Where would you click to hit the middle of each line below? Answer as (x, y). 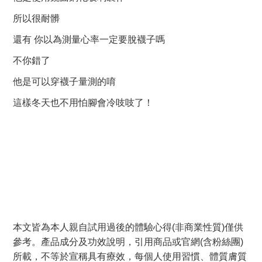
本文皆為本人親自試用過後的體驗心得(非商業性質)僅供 (128, 227)
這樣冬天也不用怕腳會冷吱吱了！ (83, 102)
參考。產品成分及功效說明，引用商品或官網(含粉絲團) (128, 242)
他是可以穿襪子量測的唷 (64, 81)
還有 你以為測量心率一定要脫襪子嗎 (89, 39)
